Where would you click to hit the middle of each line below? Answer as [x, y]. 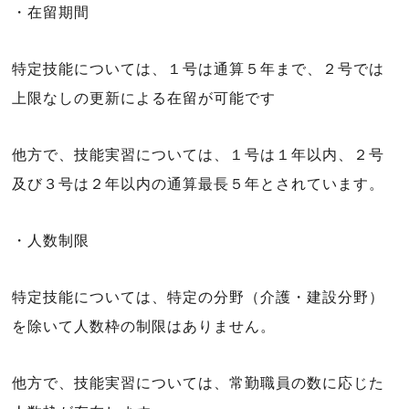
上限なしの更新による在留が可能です [144, 98]
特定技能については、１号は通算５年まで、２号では [198, 69]
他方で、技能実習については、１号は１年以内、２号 [198, 155]
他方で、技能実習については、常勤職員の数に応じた [198, 383]
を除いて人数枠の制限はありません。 [144, 326]
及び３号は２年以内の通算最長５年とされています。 [198, 184]
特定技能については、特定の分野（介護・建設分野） [198, 297]
